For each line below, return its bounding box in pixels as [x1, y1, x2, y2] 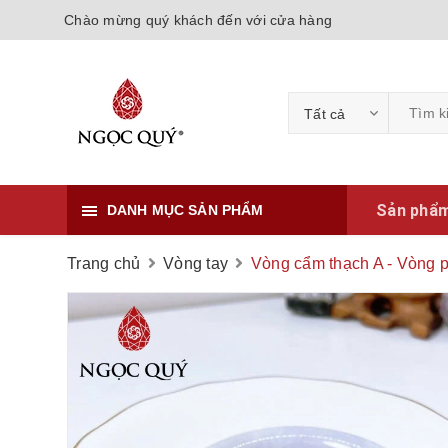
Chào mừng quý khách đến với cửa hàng [64, 12, 332, 28]
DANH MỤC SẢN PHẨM [107, 202, 264, 218]
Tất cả [304, 105, 346, 122]
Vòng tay [163, 255, 228, 272]
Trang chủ [67, 255, 141, 272]
